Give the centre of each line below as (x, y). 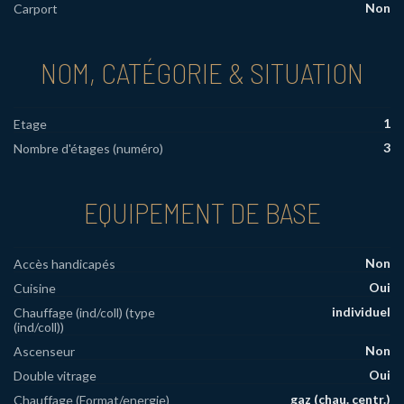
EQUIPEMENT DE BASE (202, 212)
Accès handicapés (64, 264)
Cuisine (35, 289)
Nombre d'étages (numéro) (88, 149)
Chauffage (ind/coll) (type (84, 313)
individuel (361, 312)
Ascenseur (44, 352)
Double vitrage (55, 376)
